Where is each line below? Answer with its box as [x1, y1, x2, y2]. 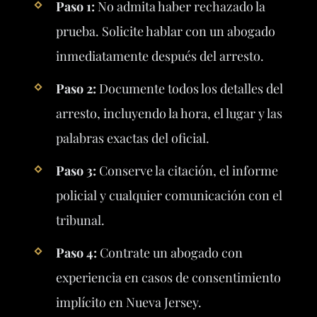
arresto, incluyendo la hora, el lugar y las [55, 104, 282, 122]
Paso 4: [55, 244, 97, 262]
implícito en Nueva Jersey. [55, 294, 202, 311]
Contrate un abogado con [96, 244, 243, 262]
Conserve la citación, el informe [96, 161, 278, 179]
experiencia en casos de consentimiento [55, 269, 281, 287]
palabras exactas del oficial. [55, 129, 209, 146]
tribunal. [55, 211, 105, 229]
